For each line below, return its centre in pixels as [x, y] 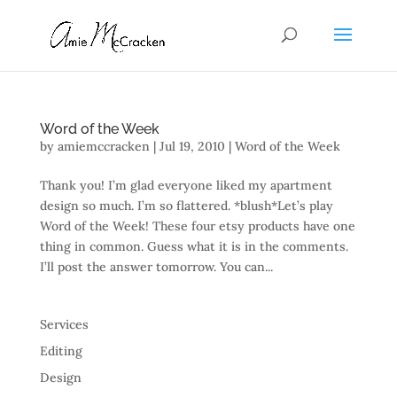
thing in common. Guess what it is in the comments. [194, 246]
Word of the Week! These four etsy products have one [197, 226]
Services [64, 324]
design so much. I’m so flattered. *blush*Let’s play [186, 206]
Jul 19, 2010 [192, 146]
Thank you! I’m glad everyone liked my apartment [186, 185]
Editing [61, 351]
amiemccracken [103, 146]
